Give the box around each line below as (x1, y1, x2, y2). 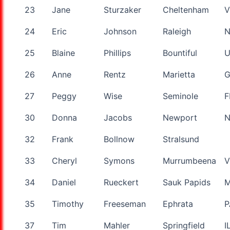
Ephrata (163, 198, 193, 209)
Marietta (163, 69, 195, 80)
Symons (104, 155, 135, 166)
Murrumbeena (163, 155, 216, 166)
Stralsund (163, 133, 199, 144)
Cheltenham (163, 4, 209, 15)
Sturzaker (104, 4, 141, 15)
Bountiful (163, 47, 197, 58)
